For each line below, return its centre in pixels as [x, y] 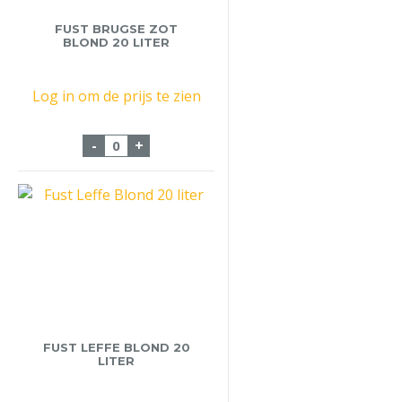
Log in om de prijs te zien [116, 96]
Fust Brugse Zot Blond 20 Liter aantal [237, 140]
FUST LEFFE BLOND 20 [116, 347]
